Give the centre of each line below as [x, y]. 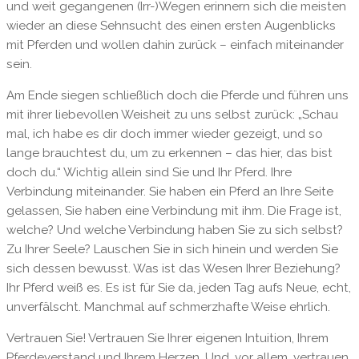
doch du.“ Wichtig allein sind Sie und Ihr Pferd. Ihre [149, 173]
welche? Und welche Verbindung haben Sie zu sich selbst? [174, 230]
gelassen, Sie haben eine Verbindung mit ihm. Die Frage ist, [173, 211]
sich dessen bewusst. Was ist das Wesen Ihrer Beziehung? [173, 269]
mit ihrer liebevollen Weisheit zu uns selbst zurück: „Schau [172, 115]
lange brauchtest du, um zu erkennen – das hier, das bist [169, 153]
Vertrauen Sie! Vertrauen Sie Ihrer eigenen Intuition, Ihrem [167, 339]
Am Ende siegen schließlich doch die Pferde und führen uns [177, 96]
